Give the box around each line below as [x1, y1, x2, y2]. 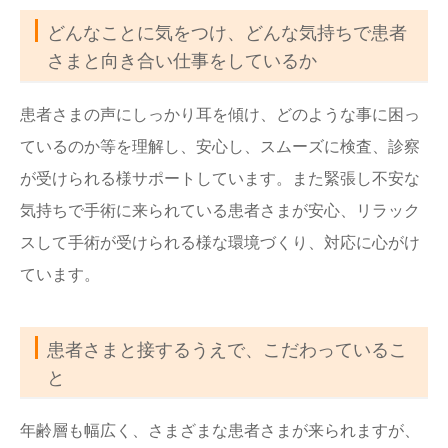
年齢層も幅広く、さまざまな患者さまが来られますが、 [20, 421, 420, 439]
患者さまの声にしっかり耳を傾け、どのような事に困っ [20, 105, 420, 123]
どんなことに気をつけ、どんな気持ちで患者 [47, 23, 407, 44]
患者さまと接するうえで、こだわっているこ [47, 339, 407, 360]
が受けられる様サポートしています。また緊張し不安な [20, 169, 420, 187]
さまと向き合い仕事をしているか [47, 51, 317, 72]
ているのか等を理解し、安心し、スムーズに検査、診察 [20, 137, 420, 155]
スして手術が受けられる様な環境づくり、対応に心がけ [20, 233, 420, 251]
